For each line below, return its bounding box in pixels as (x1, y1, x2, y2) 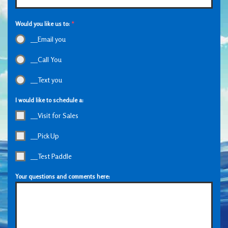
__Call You (31, 55, 62, 64)
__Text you (31, 75, 62, 84)
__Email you (31, 35, 66, 43)
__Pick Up (31, 131, 59, 140)
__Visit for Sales (31, 111, 78, 120)
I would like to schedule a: (15, 96, 83, 104)
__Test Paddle (31, 152, 72, 160)
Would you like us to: (15, 20, 71, 27)
